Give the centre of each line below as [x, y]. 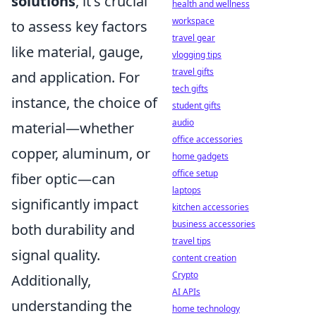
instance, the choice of [84, 102]
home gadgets [200, 156]
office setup [195, 173]
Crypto [185, 275]
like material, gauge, [77, 51]
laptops [187, 190]
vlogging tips [197, 55]
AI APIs [186, 292]
